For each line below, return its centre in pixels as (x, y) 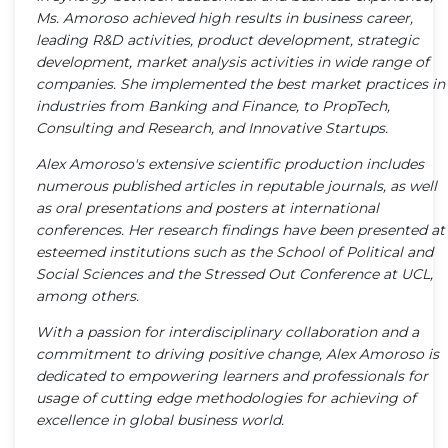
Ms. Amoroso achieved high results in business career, (224, 17)
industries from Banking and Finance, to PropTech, (213, 105)
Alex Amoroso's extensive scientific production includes (230, 163)
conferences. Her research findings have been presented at (240, 229)
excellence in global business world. (160, 419)
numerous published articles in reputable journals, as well (236, 185)
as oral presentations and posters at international (207, 207)
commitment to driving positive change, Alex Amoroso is (237, 353)
